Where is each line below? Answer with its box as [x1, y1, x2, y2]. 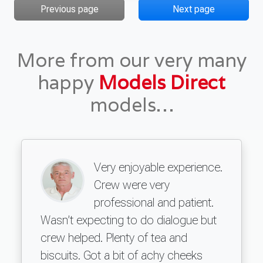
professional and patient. [94, 195, 214, 210]
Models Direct [99, 69, 225, 95]
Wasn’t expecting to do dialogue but [41, 213, 217, 227]
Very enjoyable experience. [94, 160, 222, 174]
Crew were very [94, 177, 170, 192]
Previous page [40, 3, 99, 15]
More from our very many [16, 47, 247, 72]
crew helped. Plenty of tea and [41, 230, 187, 245]
